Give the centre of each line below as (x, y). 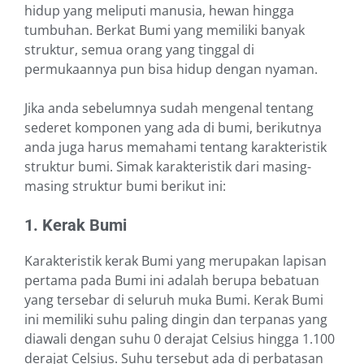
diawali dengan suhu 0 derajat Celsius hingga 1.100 (180, 339)
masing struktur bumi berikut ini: (125, 186)
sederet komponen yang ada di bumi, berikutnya (173, 128)
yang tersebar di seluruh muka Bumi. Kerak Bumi (174, 300)
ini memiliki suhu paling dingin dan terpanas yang (176, 320)
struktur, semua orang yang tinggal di (139, 50)
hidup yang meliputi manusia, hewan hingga (159, 11)
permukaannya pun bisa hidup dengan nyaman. (171, 69)
